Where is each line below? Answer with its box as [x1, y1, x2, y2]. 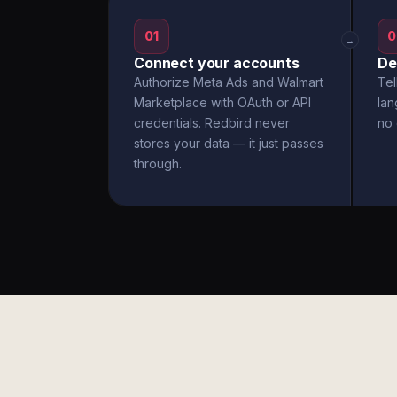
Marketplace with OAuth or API [134, 95, 311, 110]
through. [134, 156, 182, 171]
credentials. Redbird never [134, 115, 290, 130]
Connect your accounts [134, 54, 300, 72]
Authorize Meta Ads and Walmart [134, 74, 323, 90]
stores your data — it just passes [134, 136, 323, 151]
